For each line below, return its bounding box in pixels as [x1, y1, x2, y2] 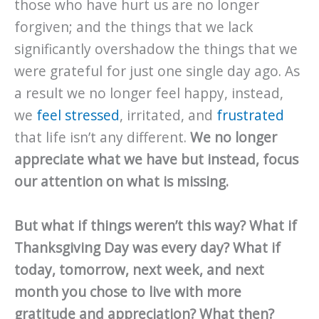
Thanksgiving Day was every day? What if [14, 238, 281, 257]
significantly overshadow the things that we [14, 40, 298, 59]
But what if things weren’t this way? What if [14, 216, 297, 235]
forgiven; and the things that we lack [14, 18, 253, 37]
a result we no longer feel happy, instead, [14, 84, 283, 103]
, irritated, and [120, 106, 216, 125]
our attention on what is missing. [14, 172, 229, 192]
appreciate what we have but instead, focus [14, 150, 298, 169]
